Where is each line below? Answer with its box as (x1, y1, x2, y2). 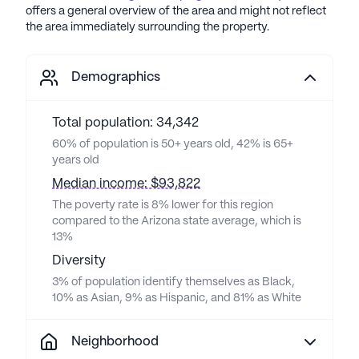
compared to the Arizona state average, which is (52, 216, 301, 227)
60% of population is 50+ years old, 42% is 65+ (52, 139, 293, 150)
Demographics (71, 71, 160, 83)
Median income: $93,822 (52, 178, 200, 190)
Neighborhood (71, 336, 159, 348)
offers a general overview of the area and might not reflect (26, 6, 326, 17)
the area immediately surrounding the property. (26, 22, 269, 33)
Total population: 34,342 (52, 117, 199, 129)
